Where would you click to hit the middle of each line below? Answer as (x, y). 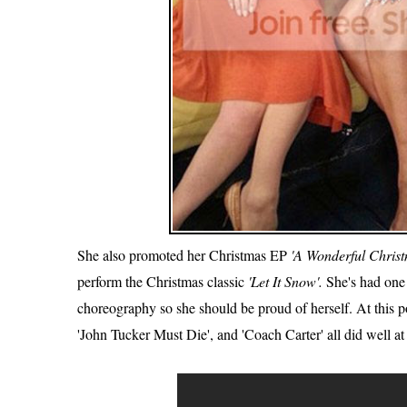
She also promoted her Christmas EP (184, 255)
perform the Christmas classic (163, 282)
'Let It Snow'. (285, 282)
